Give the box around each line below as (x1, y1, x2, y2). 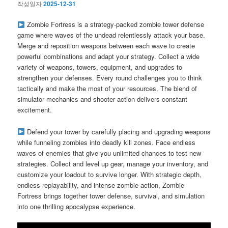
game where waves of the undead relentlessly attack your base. (17, 30, 206, 40)
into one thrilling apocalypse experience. (17, 201, 136, 211)
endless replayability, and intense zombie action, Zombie (17, 180, 185, 190)
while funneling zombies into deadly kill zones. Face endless (17, 137, 196, 147)
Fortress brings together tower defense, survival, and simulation (17, 190, 205, 201)
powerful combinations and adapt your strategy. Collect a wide (17, 51, 200, 62)
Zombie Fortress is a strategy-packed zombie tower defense (24, 19, 204, 30)
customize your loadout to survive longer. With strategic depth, (17, 169, 202, 179)
